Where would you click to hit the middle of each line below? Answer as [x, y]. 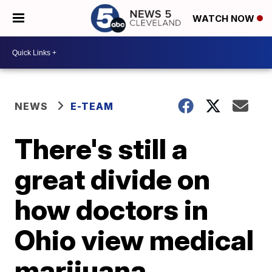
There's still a [101, 149]
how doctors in [112, 209]
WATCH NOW [225, 19]
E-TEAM [92, 106]
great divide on [113, 179]
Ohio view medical [134, 240]
